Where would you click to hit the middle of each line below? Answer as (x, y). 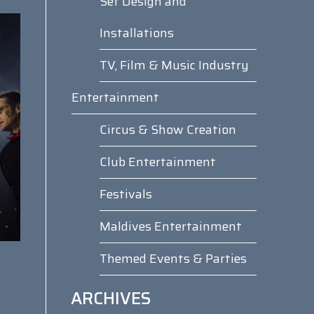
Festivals (125, 194)
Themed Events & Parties (173, 259)
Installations (136, 33)
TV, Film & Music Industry (174, 65)
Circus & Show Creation (168, 130)
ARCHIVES (111, 299)
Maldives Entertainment (170, 226)
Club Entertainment (157, 162)
